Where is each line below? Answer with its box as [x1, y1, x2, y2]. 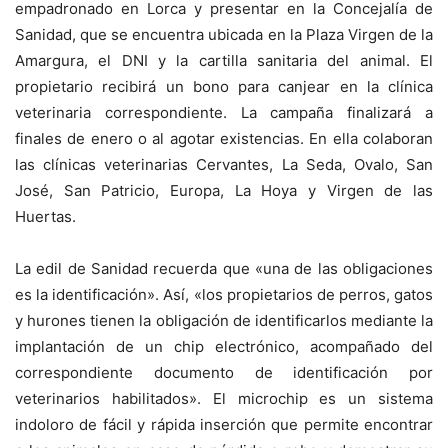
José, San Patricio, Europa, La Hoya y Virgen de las [15, 181, 433, 200]
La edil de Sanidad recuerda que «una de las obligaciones [15, 259, 433, 278]
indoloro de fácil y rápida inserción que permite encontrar [15, 415, 433, 434]
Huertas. [15, 207, 76, 226]
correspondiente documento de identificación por [15, 363, 433, 382]
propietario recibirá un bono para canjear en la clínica [15, 77, 433, 96]
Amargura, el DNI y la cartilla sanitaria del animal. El [15, 51, 433, 70]
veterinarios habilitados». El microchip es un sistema [15, 389, 433, 408]
